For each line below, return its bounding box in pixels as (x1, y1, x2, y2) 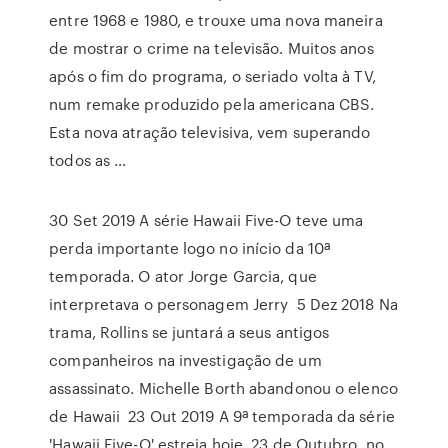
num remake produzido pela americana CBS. (49, 93, 375, 115)
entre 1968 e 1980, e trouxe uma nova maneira (49, 9, 383, 31)
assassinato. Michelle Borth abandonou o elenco (49, 377, 398, 399)
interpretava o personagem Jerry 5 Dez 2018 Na (49, 293, 398, 315)
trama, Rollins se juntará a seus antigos (49, 321, 330, 343)
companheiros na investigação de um (49, 349, 322, 371)
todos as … (49, 149, 127, 171)
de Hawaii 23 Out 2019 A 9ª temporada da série (49, 405, 395, 427)
